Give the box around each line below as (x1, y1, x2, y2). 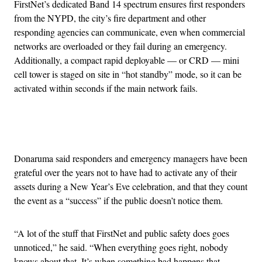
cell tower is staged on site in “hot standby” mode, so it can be (14, 67, 242, 80)
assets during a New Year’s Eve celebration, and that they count (14, 180, 247, 192)
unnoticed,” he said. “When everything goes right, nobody (14, 240, 228, 253)
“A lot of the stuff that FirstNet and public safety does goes (14, 226, 229, 239)
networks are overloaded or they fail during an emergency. (14, 39, 227, 52)
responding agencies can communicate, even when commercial (14, 25, 245, 38)
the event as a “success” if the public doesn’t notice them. (14, 194, 223, 206)
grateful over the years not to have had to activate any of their (14, 166, 237, 178)
